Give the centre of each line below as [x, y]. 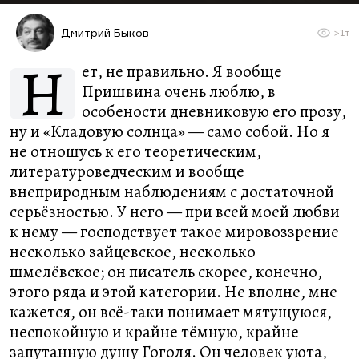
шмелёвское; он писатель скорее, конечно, [166, 272]
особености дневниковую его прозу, [214, 111]
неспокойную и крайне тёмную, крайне [154, 332]
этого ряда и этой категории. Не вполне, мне [173, 292]
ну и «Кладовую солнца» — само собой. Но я [169, 131]
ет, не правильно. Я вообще [182, 71]
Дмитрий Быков [105, 32]
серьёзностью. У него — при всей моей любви [175, 212]
